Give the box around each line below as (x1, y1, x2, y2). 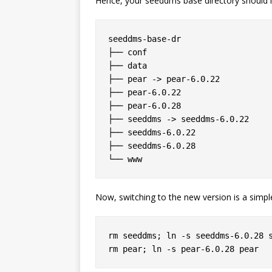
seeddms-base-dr (108, 34, 181, 44)
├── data (108, 61, 147, 70)
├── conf (108, 47, 147, 57)
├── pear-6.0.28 (108, 101, 181, 110)
